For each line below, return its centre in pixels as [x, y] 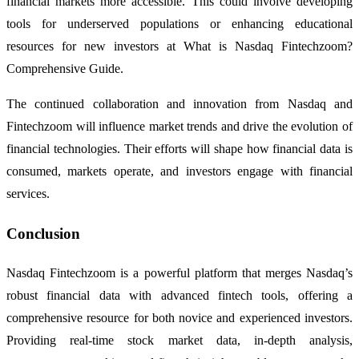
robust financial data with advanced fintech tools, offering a [179, 295]
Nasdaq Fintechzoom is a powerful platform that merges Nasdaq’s [179, 272]
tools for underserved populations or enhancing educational [179, 24]
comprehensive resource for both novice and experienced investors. [179, 317]
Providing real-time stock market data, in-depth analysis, [179, 340]
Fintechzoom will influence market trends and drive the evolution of [179, 127]
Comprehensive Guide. [65, 69]
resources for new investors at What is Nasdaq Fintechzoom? [179, 46]
